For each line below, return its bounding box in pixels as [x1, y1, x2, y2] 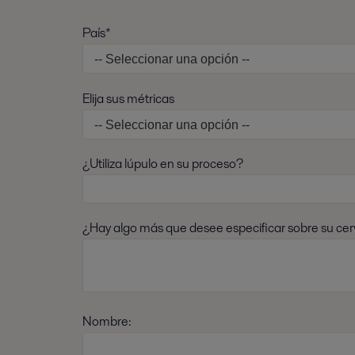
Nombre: [82, 311, 132, 330]
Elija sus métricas [82, 89, 174, 108]
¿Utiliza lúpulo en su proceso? [82, 154, 243, 173]
